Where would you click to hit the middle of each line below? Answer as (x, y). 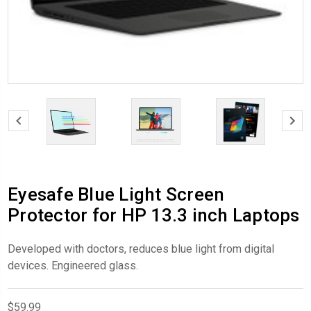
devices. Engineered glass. (73, 265)
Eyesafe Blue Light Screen (116, 194)
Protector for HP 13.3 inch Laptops (154, 215)
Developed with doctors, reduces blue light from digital (141, 249)
